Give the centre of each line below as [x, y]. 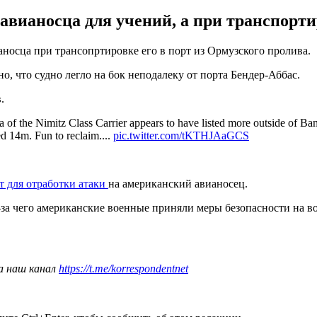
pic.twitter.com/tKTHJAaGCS [181, 135]
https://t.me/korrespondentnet [123, 268]
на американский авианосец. [178, 183]
